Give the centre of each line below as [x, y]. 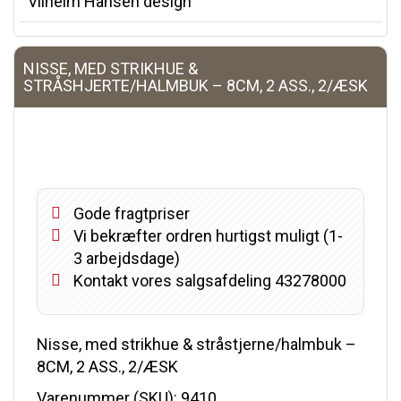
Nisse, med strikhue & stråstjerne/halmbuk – [196, 344]
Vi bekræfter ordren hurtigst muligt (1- [208, 236]
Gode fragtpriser [132, 213]
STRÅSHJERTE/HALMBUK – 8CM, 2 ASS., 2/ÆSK [196, 85]
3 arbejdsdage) [127, 258]
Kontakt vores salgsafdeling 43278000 [210, 281]
